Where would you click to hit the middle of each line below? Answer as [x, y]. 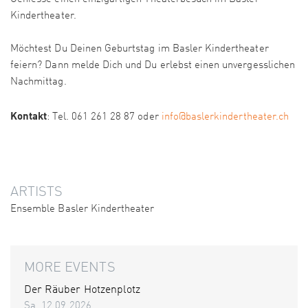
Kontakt [29, 116]
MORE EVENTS [70, 268]
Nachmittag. [38, 82]
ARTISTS [37, 193]
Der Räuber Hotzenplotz [82, 290]
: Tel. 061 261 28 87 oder [104, 118]
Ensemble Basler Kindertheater [82, 210]
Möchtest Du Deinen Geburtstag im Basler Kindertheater [140, 49]
